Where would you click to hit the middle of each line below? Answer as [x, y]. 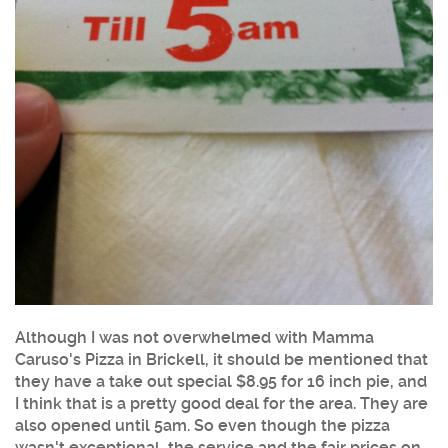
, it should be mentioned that [316, 359]
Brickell [175, 359]
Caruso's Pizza [69, 359]
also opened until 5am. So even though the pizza [202, 425]
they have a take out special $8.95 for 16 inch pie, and [221, 381]
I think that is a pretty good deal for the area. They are [221, 403]
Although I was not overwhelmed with [163, 337]
